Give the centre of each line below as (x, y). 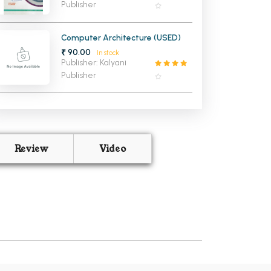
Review (31, 149)
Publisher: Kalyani (94, 62)
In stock (108, 53)
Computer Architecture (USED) (121, 37)
